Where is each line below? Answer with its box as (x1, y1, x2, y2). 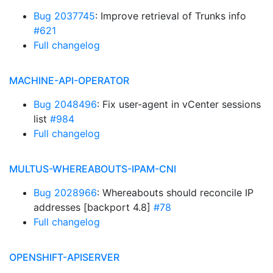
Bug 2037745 (34, 10, 95, 22)
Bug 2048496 (34, 98, 97, 110)
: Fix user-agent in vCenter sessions (97, 98, 261, 110)
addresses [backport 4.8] (34, 201, 154, 213)
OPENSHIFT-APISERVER (9, 251, 119, 263)
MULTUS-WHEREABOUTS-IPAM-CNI (9, 163, 176, 175)
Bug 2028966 (34, 186, 97, 199)
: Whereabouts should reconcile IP (97, 186, 253, 199)
